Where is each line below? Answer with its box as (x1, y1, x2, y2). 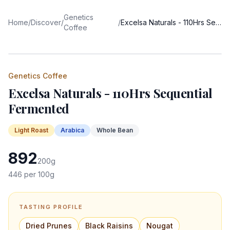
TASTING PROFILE (19, 203, 83, 210)
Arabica (61, 126, 84, 134)
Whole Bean (97, 126, 133, 134)
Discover (31, 18, 61, 27)
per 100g (22, 170, 54, 179)
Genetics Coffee (8, 71, 67, 80)
